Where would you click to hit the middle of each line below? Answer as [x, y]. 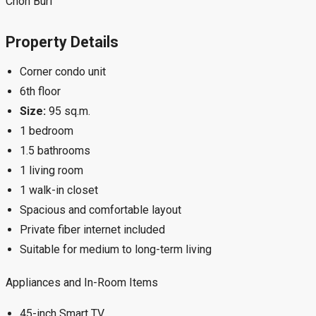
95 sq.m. [68, 111]
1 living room [51, 171]
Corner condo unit [63, 72]
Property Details [62, 42]
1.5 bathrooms [55, 151]
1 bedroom [47, 131]
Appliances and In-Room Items [82, 283]
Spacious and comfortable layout [101, 210]
